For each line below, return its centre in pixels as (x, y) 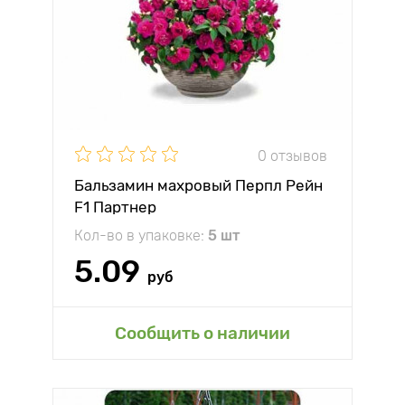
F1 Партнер (115, 207)
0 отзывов (292, 155)
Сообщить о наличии (202, 333)
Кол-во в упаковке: (141, 235)
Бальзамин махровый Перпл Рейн (198, 185)
